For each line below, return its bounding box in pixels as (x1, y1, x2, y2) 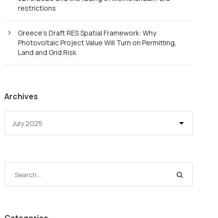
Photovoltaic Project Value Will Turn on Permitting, (18, 38, 177, 48)
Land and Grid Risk (18, 48, 77, 57)
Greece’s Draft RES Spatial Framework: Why (18, 28, 157, 38)
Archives (4, 91, 38, 102)
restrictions (18, 3, 56, 13)
